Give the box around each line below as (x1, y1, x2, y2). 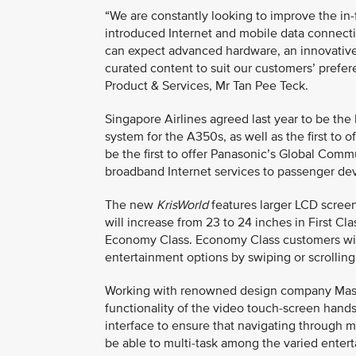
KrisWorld (157, 197, 208, 213)
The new (105, 197, 157, 213)
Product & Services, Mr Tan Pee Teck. (105, 78, 308, 94)
